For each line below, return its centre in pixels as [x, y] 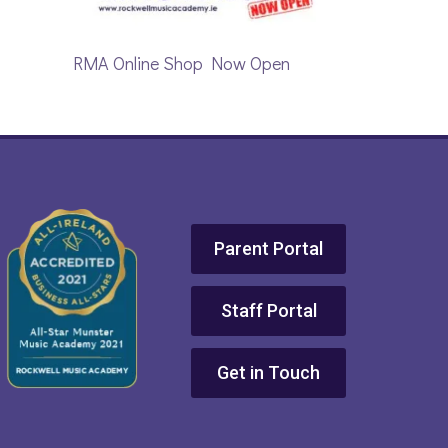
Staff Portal [268, 311]
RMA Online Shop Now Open [181, 63]
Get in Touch [268, 373]
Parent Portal [268, 249]
